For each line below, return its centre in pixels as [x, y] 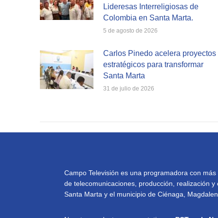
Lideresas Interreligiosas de [151, 6]
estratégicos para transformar [153, 64]
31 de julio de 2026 [129, 88]
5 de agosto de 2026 [130, 30]
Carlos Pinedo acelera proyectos [160, 53]
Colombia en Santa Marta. [148, 18]
